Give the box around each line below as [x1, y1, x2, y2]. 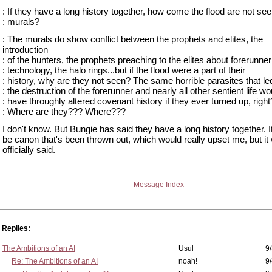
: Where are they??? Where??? [2, 106, 126, 117]
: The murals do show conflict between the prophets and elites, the [2, 34, 263, 44]
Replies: [2, 224, 30, 233]
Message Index [133, 180, 184, 189]
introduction [2, 44, 48, 55]
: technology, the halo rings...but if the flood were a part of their [2, 65, 245, 75]
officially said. [2, 144, 55, 155]
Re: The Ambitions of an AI [12, 257, 98, 265]
